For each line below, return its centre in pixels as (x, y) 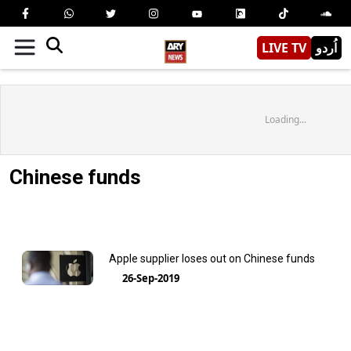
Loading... (285, 119)
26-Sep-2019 (150, 278)
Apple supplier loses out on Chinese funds (212, 258)
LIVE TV (284, 47)
